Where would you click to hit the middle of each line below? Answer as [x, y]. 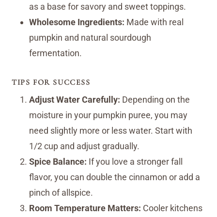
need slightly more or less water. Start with [111, 130]
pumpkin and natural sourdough [90, 37]
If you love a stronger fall [135, 161]
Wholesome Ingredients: [77, 22]
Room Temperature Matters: [85, 208]
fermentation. [55, 53]
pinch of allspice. [61, 192]
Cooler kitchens [172, 208]
